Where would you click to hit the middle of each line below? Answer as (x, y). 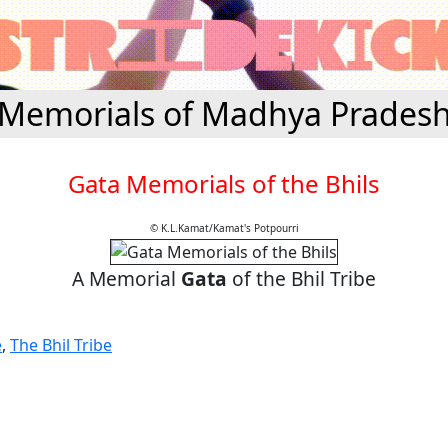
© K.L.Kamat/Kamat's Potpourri (224, 228)
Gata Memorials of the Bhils (224, 183)
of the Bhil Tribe (301, 278)
